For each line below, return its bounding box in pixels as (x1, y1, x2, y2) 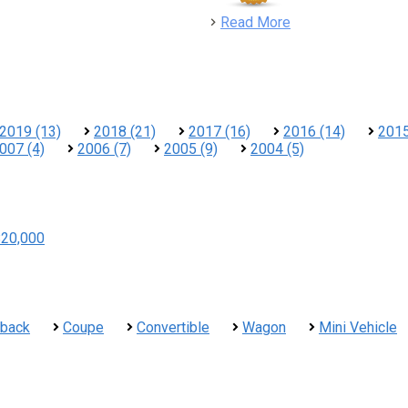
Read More (220, 14, 291, 31)
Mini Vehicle (319, 319, 397, 336)
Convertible (137, 319, 209, 336)
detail (290, 13, 325, 30)
